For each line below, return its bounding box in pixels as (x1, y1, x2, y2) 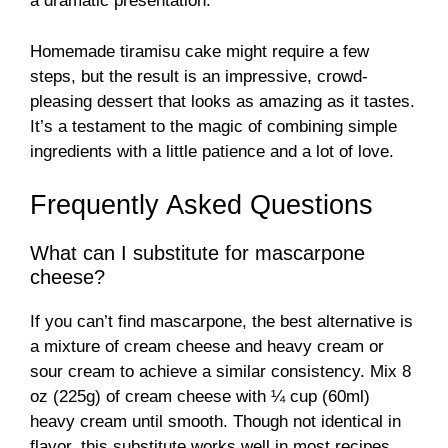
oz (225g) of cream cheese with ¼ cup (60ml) (30, 387, 370, 407)
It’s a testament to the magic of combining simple (30, 116, 397, 136)
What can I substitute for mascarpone (30, 242, 365, 265)
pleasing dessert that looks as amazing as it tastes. (30, 91, 415, 111)
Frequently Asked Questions (30, 190, 373, 221)
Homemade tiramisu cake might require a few (30, 41, 369, 61)
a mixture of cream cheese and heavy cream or (30, 337, 384, 357)
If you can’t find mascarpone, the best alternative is (30, 312, 413, 332)
